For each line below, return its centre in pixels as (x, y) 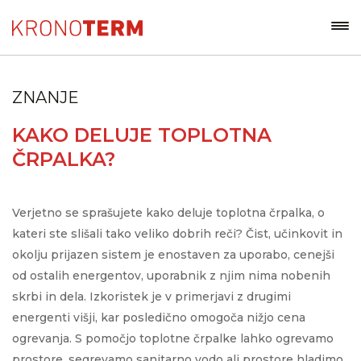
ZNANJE (46, 98)
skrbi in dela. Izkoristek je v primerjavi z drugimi (151, 297)
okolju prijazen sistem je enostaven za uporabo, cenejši (173, 255)
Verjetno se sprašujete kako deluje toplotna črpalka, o (168, 213)
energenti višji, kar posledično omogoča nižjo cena (159, 317)
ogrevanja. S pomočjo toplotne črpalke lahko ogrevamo (173, 338)
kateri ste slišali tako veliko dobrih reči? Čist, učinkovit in (177, 234)
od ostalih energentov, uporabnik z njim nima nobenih (171, 276)
